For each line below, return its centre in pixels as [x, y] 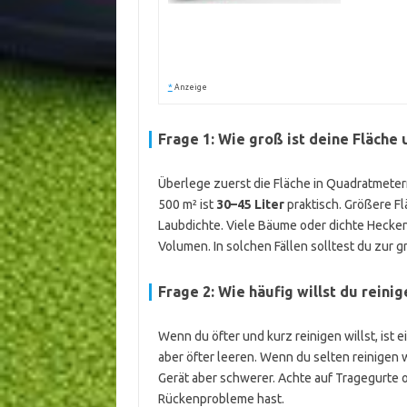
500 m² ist [187, 204]
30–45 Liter [250, 204]
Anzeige [190, 87]
